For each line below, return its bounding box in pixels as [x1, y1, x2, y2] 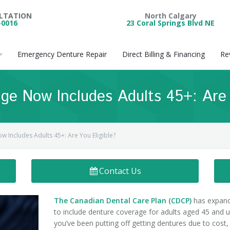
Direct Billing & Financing [122, 49, 205, 59]
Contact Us [99, 165, 142, 177]
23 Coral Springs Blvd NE [126, 18, 215, 28]
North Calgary [144, 11, 197, 21]
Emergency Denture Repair [17, 49, 107, 59]
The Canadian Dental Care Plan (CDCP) [54, 196, 192, 205]
